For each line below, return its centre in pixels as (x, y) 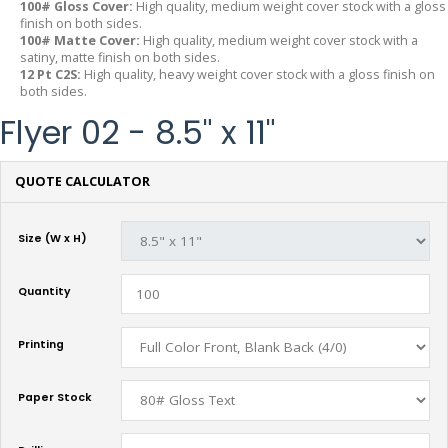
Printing (41, 345)
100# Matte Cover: (80, 40)
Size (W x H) (52, 238)
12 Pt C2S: (52, 74)
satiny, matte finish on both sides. (120, 57)
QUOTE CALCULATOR (82, 182)
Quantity (44, 291)
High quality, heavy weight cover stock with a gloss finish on (259, 74)
